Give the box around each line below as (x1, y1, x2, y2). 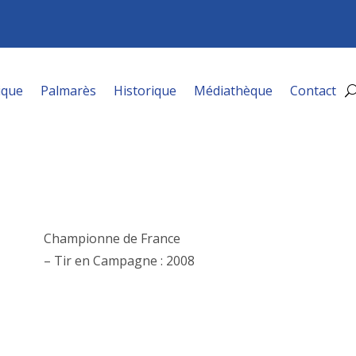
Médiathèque (194, 82, 273, 99)
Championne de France (44, 230, 181, 248)
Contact (290, 82, 337, 99)
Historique (114, 82, 177, 99)
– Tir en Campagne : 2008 (44, 252, 195, 270)
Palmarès (41, 82, 97, 99)
